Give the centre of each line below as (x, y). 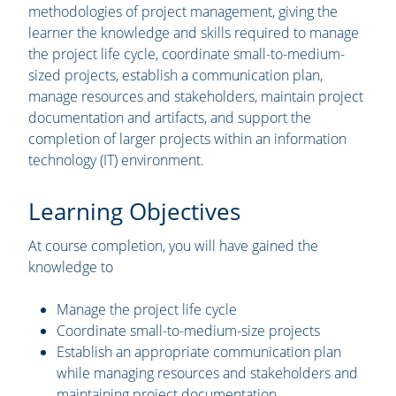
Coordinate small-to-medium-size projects (188, 331)
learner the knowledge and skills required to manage (194, 33)
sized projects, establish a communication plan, (175, 75)
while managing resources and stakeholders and (207, 373)
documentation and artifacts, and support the (170, 118)
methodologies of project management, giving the (183, 11)
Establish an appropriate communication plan (199, 352)
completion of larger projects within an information (187, 139)
